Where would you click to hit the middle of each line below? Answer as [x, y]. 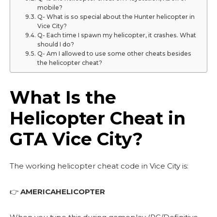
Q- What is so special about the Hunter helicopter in [116, 17]
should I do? [55, 44]
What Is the [63, 97]
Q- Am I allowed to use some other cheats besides [114, 54]
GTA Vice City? [76, 139]
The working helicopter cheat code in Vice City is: [99, 166]
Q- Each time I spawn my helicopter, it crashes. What [116, 35]
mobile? [50, 8]
